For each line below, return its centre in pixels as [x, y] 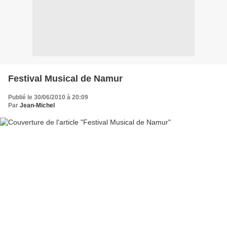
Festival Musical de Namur [65, 78]
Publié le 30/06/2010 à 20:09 [48, 97]
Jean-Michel [37, 105]
